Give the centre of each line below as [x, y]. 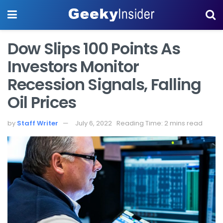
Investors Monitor [73, 66]
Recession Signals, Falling [104, 84]
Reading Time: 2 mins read [160, 123]
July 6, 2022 [94, 123]
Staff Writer [38, 123]
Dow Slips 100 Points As [94, 49]
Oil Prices [42, 102]
